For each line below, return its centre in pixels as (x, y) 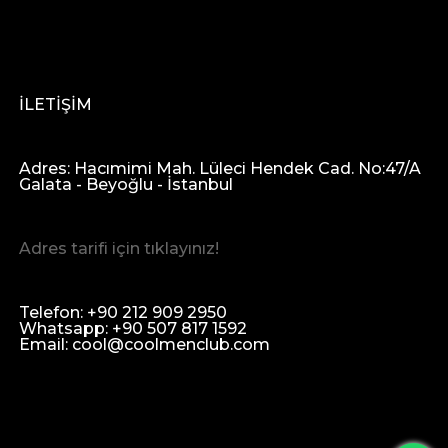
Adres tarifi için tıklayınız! (119, 249)
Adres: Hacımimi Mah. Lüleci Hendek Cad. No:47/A (220, 169)
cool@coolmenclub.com (171, 345)
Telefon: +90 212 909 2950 (123, 313)
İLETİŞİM (56, 105)
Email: (46, 345)
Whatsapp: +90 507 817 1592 (133, 329)
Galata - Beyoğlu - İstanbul (126, 185)
